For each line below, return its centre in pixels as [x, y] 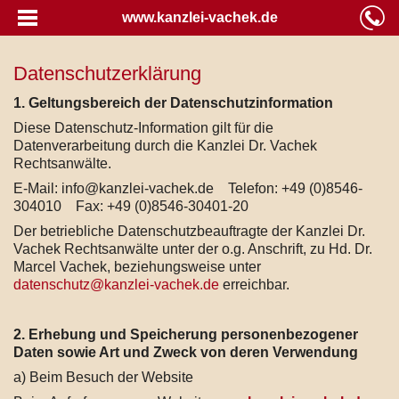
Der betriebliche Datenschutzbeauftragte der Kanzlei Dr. [189, 231]
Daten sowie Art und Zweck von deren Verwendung [186, 352]
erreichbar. [254, 285]
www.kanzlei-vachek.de [199, 17]
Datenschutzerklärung [107, 73]
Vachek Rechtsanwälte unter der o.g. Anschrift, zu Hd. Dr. [193, 249]
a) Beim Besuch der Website [103, 377]
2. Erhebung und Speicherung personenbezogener [186, 334]
